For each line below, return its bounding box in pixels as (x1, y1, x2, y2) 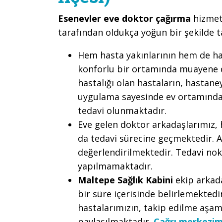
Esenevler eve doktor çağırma (58, 12, 193, 24)
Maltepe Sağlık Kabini (78, 173, 175, 186)
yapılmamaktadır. (78, 160, 153, 172)
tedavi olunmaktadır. (78, 104, 166, 116)
